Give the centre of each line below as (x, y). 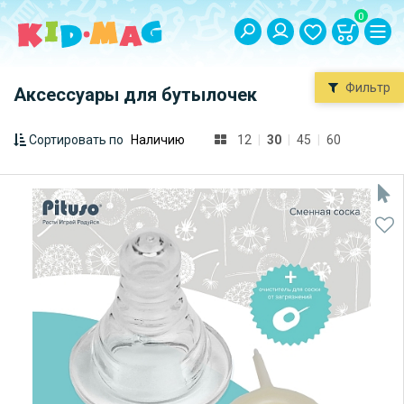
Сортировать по (76, 140)
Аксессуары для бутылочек (135, 95)
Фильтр (368, 87)
